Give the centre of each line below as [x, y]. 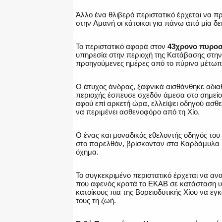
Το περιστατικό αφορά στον [122, 47]
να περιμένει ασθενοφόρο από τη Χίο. [138, 112]
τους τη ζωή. [96, 201]
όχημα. [87, 152]
